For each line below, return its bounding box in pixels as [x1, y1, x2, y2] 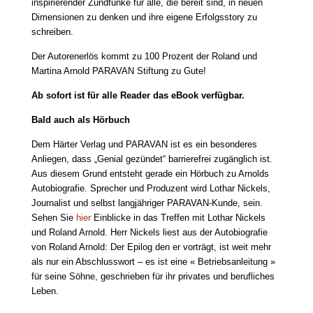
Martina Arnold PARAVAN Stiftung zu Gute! [31, 65, 206, 76]
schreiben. [31, 26, 73, 37]
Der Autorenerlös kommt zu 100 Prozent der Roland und [31, 50, 257, 61]
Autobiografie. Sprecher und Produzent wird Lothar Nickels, [31, 182, 270, 194]
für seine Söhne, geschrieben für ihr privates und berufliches [31, 270, 275, 282]
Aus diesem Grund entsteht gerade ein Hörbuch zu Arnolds [31, 168, 269, 179]
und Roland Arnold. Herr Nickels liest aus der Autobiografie [31, 226, 268, 238]
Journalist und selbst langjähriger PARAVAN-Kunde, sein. [31, 197, 263, 208]
